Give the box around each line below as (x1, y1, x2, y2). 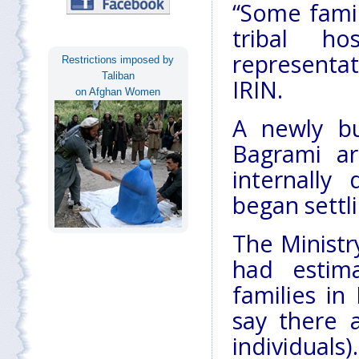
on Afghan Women (75, 85, 161, 98)
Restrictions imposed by (62, 53, 175, 66)
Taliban (101, 69, 135, 82)
